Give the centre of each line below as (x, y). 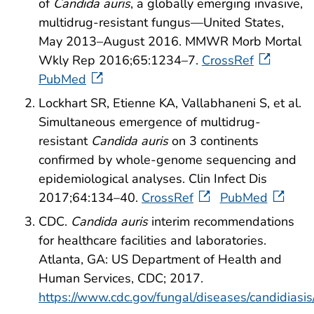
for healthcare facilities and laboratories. (152, 240)
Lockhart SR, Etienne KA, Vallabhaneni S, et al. (170, 103)
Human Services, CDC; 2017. (121, 278)
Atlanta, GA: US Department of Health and (160, 259)
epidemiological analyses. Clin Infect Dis (153, 179)
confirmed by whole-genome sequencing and (168, 160)
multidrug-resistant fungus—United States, (161, 23)
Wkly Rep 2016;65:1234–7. (120, 61)
